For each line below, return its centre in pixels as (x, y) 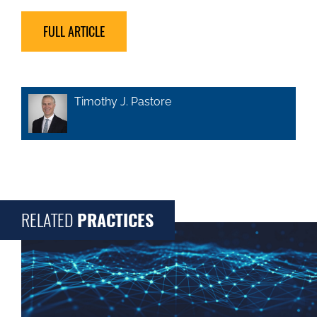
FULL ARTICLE (74, 31)
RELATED (49, 220)
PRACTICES (115, 220)
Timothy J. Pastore (123, 102)
